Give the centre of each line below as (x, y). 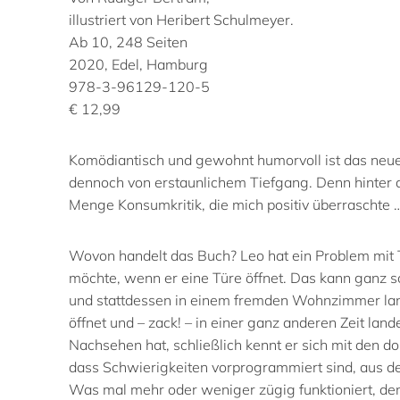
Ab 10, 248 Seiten (128, 42)
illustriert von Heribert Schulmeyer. (181, 19)
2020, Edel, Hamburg (138, 64)
